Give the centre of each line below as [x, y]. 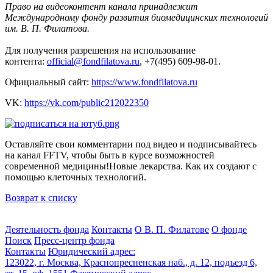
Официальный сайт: [48, 82]
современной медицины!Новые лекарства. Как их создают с [131, 166]
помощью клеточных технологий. [76, 177]
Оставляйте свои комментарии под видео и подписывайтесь [131, 144]
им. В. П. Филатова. [47, 28]
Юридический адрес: [92, 251]
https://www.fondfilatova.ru [144, 82]
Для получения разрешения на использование [100, 50]
